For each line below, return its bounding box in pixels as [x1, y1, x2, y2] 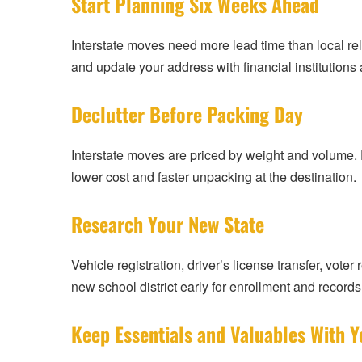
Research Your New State [71, 209, 264, 239]
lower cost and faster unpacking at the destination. [71, 167, 356, 187]
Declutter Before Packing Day [71, 99, 303, 129]
